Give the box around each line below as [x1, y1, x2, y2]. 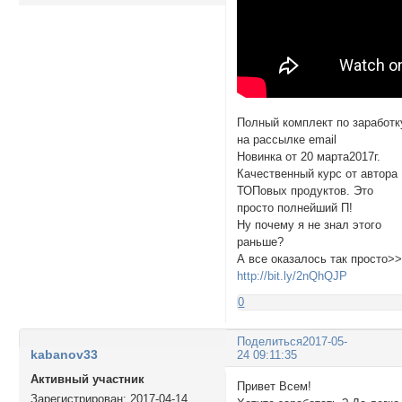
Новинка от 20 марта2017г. [237, 149, 381, 163]
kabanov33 [30, 346, 98, 362]
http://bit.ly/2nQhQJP [237, 268, 348, 283]
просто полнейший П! [237, 200, 354, 214]
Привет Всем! [237, 379, 312, 393]
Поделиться [237, 335, 303, 349]
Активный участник [30, 371, 144, 386]
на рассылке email [237, 132, 337, 146]
